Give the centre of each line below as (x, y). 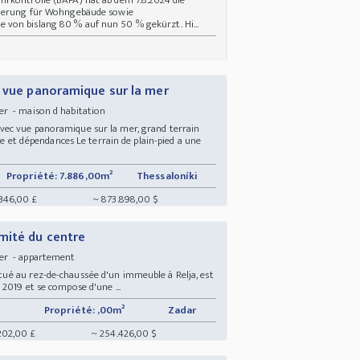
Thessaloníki (169, 176)
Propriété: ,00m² (85, 310)
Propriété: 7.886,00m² (60, 176)
